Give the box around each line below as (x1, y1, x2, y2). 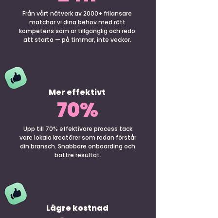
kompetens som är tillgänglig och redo (19, 27, 135, 35)
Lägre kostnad (46, 202, 109, 214)
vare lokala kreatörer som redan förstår (19, 133, 136, 142)
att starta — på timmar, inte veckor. (23, 36, 131, 44)
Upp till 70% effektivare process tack (23, 125, 132, 133)
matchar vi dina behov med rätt (29, 18, 126, 26)
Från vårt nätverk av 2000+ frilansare (22, 9, 132, 18)
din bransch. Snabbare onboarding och (20, 142, 135, 150)
